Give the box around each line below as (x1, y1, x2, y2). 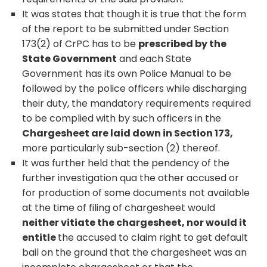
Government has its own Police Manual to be (22, 66, 232, 80)
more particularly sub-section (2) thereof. (22, 141, 221, 155)
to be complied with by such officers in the (22, 111, 222, 125)
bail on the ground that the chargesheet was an (22, 245, 247, 259)
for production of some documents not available (22, 185, 250, 200)
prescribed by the (138, 36, 227, 51)
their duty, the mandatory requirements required (22, 96, 252, 110)
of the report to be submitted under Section (22, 21, 229, 36)
